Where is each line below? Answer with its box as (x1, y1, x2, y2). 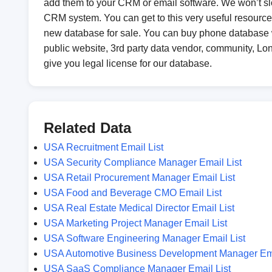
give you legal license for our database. (44, 58, 212, 69)
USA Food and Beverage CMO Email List (44, 188, 222, 198)
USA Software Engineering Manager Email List (44, 233, 245, 243)
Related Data (44, 120, 131, 136)
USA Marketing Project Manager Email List (44, 218, 227, 228)
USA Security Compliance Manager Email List (44, 157, 242, 168)
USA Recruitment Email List (44, 142, 163, 152)
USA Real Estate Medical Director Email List (44, 203, 234, 213)
